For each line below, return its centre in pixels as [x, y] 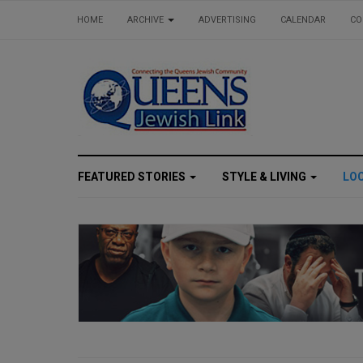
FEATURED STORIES [133, 177]
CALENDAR [303, 20]
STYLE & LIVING [265, 177]
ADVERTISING [227, 20]
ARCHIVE [147, 20]
